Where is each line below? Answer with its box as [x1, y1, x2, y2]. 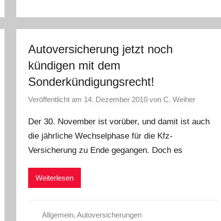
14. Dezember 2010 [84, 95, 148, 104]
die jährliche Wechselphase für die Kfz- [28, 131, 173, 141]
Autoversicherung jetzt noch [28, 42, 173, 56]
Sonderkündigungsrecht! [28, 74, 155, 88]
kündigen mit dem [28, 58, 121, 72]
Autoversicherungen [76, 211, 142, 220]
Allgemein [41, 211, 74, 220]
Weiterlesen [36, 173, 74, 182]
